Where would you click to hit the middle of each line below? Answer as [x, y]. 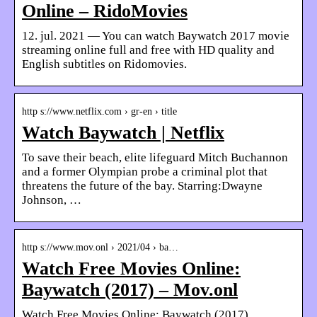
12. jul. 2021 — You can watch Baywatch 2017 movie [156, 35]
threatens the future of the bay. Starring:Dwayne [142, 185]
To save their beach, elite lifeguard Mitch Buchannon [155, 157]
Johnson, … [52, 200]
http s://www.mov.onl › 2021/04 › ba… [100, 247]
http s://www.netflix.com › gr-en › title [99, 111]
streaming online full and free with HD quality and [148, 50]
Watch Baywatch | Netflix [123, 132]
